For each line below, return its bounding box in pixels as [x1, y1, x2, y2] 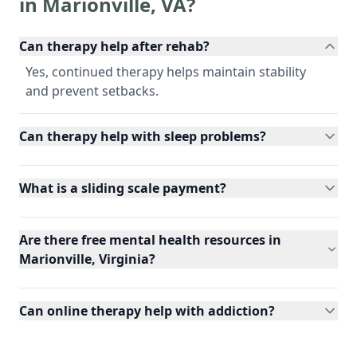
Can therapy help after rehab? [19, 37, 210, 55]
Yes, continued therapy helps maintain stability [25, 62, 306, 80]
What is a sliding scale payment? [19, 178, 226, 197]
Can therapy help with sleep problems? [19, 127, 266, 145]
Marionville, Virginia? [19, 249, 155, 268]
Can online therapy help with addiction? [19, 301, 275, 320]
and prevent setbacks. [25, 81, 159, 100]
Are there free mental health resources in [19, 230, 281, 249]
